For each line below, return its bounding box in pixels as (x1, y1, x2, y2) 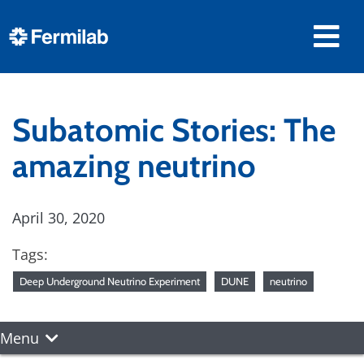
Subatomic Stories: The (12, 110, 336, 149)
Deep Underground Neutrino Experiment (19, 275, 200, 288)
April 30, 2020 (12, 208, 105, 227)
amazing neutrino (12, 146, 256, 185)
